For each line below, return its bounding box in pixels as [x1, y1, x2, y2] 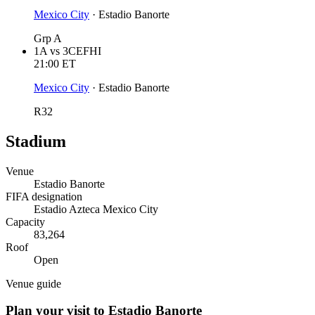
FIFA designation [6, 190, 82, 202]
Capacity [6, 215, 45, 228]
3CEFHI [63, 44, 101, 57]
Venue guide [6, 277, 61, 290]
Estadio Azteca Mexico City [34, 202, 158, 215]
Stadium [6, 131, 66, 150]
